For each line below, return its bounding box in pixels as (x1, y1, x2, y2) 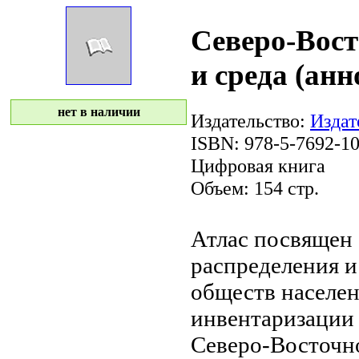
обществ (191, 278, 276, 305)
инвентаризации (191, 305, 354, 331)
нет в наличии (57, 105, 140, 119)
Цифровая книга (191, 154, 325, 176)
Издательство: (191, 109, 310, 131)
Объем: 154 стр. (191, 176, 319, 199)
